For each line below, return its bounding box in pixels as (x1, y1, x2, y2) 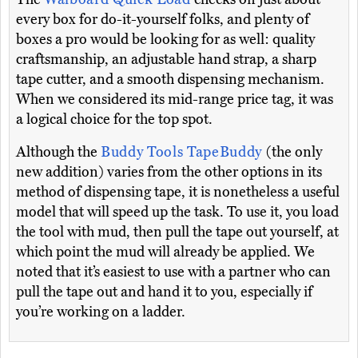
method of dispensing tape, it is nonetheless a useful (16, 183, 340, 201)
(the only (265, 143, 322, 161)
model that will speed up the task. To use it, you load (16, 203, 339, 221)
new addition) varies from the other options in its (16, 163, 322, 181)
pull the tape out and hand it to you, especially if (16, 283, 312, 301)
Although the (16, 143, 101, 161)
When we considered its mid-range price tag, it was (16, 90, 333, 109)
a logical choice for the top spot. (16, 110, 213, 129)
